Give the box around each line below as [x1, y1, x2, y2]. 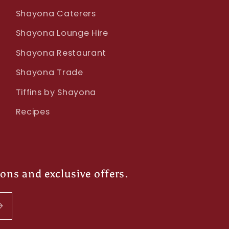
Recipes [15, 106, 50, 118]
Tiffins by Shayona [15, 86, 97, 98]
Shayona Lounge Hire [15, 27, 108, 39]
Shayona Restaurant [15, 47, 107, 59]
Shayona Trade [15, 66, 83, 79]
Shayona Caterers [15, 7, 96, 19]
